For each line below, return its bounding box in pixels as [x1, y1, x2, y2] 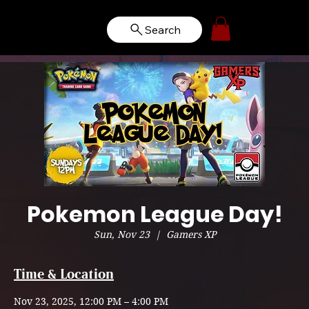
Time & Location [14, 268, 114, 281]
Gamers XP [166, 228, 216, 241]
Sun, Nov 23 [93, 228, 150, 241]
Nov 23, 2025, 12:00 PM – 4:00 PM [14, 295, 168, 308]
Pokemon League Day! [26, 199, 283, 230]
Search [144, 22, 181, 37]
